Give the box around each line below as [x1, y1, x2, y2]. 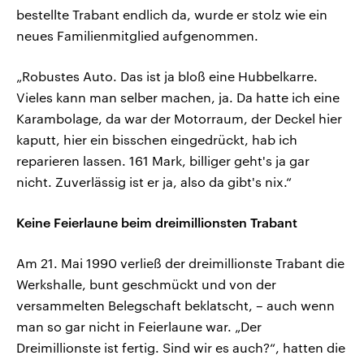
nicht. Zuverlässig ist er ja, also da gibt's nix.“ [16, 174, 292, 190]
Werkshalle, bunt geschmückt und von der [16, 276, 276, 292]
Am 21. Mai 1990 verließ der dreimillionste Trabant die [16, 255, 344, 271]
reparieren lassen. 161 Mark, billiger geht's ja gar [16, 153, 310, 169]
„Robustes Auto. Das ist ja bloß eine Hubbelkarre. [16, 68, 318, 84]
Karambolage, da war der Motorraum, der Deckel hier [16, 110, 342, 127]
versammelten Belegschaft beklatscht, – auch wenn [16, 297, 335, 314]
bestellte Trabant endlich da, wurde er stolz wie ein [16, 6, 327, 23]
